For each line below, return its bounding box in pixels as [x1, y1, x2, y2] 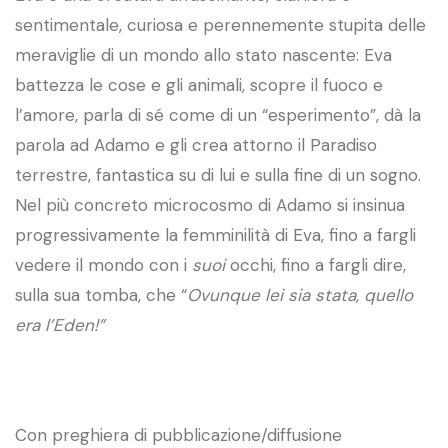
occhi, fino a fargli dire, [225, 253, 406, 276]
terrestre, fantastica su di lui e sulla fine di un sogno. [15, 163, 421, 186]
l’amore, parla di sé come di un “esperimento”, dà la [15, 103, 421, 126]
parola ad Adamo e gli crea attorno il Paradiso [15, 133, 377, 156]
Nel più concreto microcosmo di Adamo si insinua [15, 193, 405, 216]
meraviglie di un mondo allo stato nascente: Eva [15, 43, 392, 66]
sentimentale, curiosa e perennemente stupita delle [15, 13, 426, 36]
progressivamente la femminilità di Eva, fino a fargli [15, 223, 416, 246]
